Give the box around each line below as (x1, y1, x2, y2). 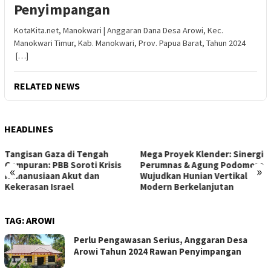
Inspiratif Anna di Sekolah (140, 169, 248, 181)
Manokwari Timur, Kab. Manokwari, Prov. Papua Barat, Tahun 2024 (14, 37, 246, 48)
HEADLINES (4, 122, 53, 135)
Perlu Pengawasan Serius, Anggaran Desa (74, 233, 247, 246)
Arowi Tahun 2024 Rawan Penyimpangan (74, 245, 241, 257)
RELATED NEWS (14, 79, 80, 92)
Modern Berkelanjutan (4, 180, 98, 192)
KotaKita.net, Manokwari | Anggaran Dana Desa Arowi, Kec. (14, 24, 223, 36)
